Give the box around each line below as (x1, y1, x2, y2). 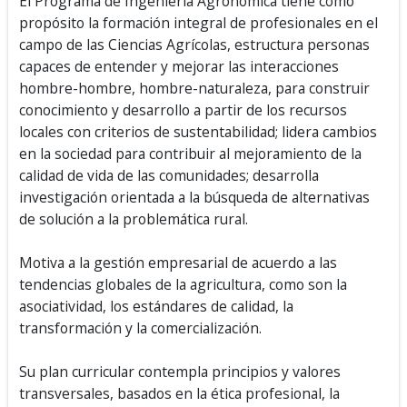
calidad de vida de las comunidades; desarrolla (19, 165, 319, 185)
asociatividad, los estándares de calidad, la (19, 296, 293, 316)
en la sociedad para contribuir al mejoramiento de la (19, 144, 362, 164)
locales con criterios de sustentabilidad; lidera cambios (19, 122, 377, 142)
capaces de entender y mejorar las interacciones (19, 56, 339, 76)
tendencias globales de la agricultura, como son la (19, 274, 347, 294)
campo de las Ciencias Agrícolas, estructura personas (19, 35, 370, 55)
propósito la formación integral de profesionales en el (19, 13, 378, 33)
